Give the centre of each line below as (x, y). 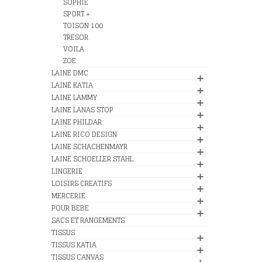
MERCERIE (68, 196)
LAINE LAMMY (74, 97)
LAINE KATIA (72, 85)
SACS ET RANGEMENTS (88, 220)
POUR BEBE (70, 208)
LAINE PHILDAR (77, 122)
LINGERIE (67, 171)
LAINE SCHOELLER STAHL (92, 159)
